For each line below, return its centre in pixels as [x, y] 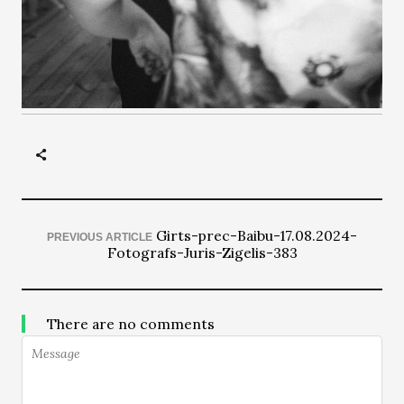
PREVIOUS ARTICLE [100, 237]
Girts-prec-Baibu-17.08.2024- [257, 235]
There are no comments [131, 324]
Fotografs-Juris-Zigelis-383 [202, 252]
